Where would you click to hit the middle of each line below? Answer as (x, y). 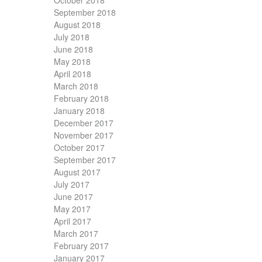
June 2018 (73, 49)
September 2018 (85, 13)
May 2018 (72, 62)
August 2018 (77, 25)
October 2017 (79, 148)
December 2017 (84, 123)
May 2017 (72, 209)
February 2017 (81, 246)
